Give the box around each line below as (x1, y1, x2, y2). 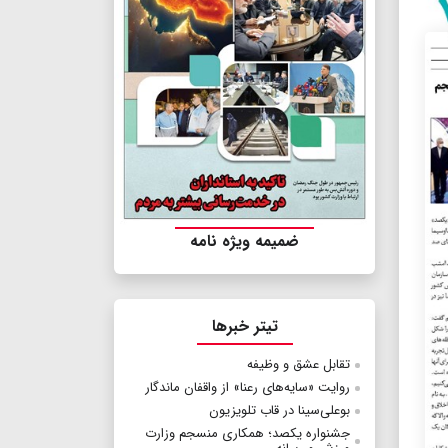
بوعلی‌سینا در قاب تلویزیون (209, 400, 350, 422)
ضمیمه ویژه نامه (190, 229, 299, 255)
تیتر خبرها (211, 314, 278, 340)
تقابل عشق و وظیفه (247, 354, 350, 376)
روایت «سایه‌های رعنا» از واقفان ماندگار (145, 377, 350, 399)
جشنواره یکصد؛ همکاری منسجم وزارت (145, 423, 350, 445)
